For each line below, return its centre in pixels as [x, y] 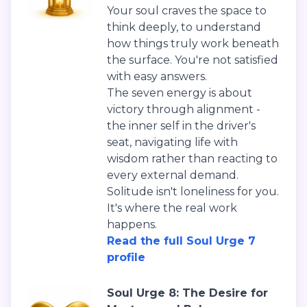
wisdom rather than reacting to [192, 159]
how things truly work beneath [193, 44]
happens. [132, 225]
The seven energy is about [180, 93]
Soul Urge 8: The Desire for [187, 293]
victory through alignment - [184, 110]
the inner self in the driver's [181, 126]
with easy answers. [157, 77]
